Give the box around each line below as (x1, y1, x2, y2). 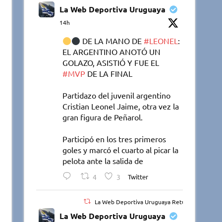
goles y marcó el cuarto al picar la (62, 145, 179, 155)
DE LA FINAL (85, 68, 133, 79)
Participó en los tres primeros (62, 134, 166, 144)
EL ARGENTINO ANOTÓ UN (62, 47, 161, 57)
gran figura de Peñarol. (62, 112, 143, 122)
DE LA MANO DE (80, 36, 144, 46)
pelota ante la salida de (62, 156, 144, 166)
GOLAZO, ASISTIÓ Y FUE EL (62, 57, 160, 68)
